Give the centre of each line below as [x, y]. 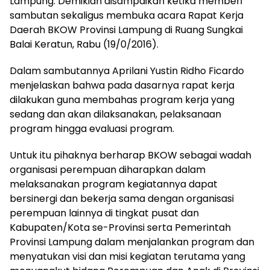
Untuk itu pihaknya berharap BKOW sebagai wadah [130, 155]
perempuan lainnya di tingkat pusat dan [104, 213]
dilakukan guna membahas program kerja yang [122, 100]
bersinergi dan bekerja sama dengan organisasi [122, 199]
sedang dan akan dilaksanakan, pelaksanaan [115, 114]
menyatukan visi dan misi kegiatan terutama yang [127, 256]
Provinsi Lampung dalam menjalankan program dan [132, 242]
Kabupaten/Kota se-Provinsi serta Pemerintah [120, 228]
